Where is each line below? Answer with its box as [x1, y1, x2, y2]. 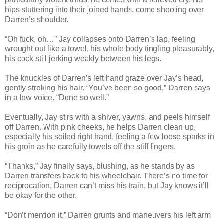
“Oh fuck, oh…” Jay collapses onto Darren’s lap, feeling [5, 34, 195, 43]
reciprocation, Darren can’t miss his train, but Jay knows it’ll [5, 181, 209, 190]
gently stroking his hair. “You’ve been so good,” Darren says [5, 83, 210, 92]
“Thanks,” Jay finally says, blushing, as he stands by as [5, 161, 195, 170]
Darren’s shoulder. [5, 15, 68, 23]
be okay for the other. [5, 191, 77, 199]
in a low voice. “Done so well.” [5, 93, 109, 102]
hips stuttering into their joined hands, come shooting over [5, 5, 204, 14]
